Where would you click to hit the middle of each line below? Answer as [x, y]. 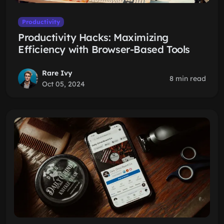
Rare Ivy [57, 73]
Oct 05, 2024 [63, 84]
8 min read [188, 78]
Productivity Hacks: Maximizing [93, 37]
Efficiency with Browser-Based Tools [104, 49]
